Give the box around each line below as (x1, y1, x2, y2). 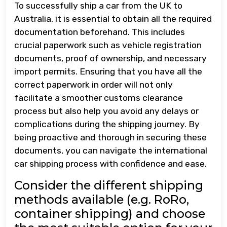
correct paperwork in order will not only (14, 80, 173, 90)
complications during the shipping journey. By (14, 119, 200, 129)
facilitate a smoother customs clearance (14, 93, 183, 103)
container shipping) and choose (14, 206, 205, 221)
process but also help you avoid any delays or (14, 106, 199, 116)
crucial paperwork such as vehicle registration (14, 40, 202, 50)
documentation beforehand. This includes (14, 27, 185, 37)
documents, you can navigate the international (14, 145, 207, 156)
